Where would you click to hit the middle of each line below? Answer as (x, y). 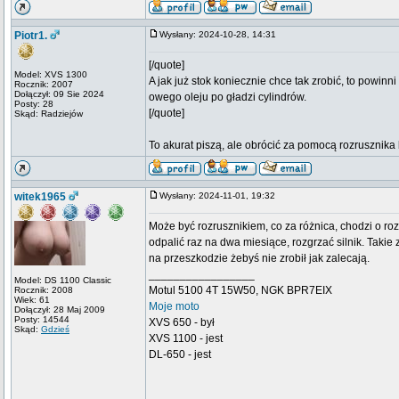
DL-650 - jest (180, 354)
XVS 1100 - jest (186, 338)
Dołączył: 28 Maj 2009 (60, 309)
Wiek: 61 (32, 300)
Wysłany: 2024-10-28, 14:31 (222, 34)
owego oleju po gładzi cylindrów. (228, 97)
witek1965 (40, 197)
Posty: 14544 (42, 319)
